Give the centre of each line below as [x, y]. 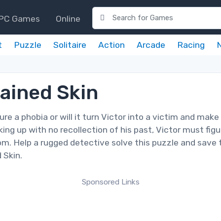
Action [111, 45]
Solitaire [70, 45]
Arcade [151, 45]
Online [68, 18]
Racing [191, 45]
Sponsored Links [110, 182]
